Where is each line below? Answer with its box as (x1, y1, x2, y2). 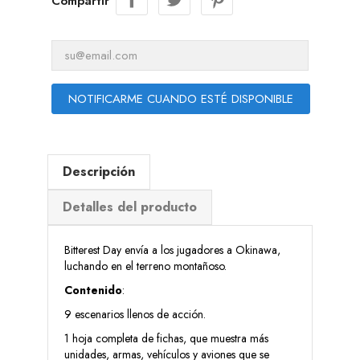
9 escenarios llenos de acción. (64, 305, 206, 322)
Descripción (63, 162, 135, 181)
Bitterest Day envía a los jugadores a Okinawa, (64, 241, 280, 258)
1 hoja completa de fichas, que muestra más (64, 329, 268, 346)
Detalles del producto (63, 197, 197, 216)
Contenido (64, 281, 122, 298)
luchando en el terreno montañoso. (64, 257, 227, 274)
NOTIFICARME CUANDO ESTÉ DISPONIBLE (68, 89, 293, 108)
